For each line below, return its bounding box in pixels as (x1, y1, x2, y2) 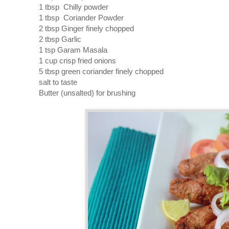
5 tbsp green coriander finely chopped (39, 66, 164, 76)
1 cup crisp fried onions (39, 56, 116, 65)
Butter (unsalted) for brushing (39, 88, 135, 97)
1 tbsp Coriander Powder (39, 13, 124, 22)
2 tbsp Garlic (39, 34, 81, 43)
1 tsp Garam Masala (39, 45, 107, 54)
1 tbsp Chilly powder (39, 2, 108, 11)
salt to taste (39, 77, 77, 86)
